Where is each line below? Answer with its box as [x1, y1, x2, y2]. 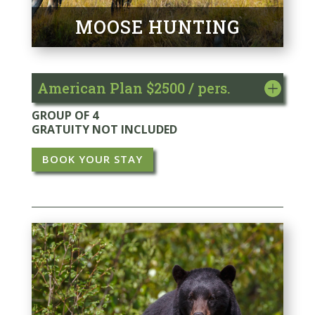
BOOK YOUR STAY [41, 152, 143, 167]
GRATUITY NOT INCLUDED [31, 121, 177, 137]
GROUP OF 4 [31, 107, 98, 123]
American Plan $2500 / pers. [37, 79, 231, 98]
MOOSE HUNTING [75, 15, 240, 39]
